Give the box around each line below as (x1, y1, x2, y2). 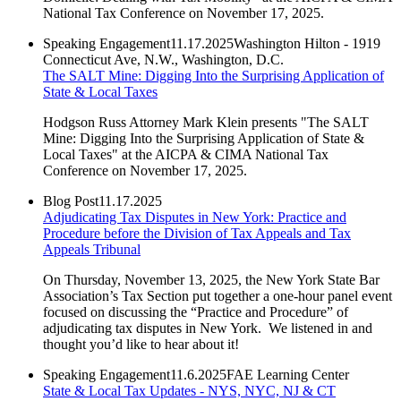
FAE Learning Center (226, 366, 349, 382)
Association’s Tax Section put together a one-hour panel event (43, 287, 392, 303)
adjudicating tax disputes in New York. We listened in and (43, 320, 372, 336)
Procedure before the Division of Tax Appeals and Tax (43, 225, 351, 241)
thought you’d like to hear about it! (43, 336, 239, 352)
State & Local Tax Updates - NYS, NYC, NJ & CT (43, 382, 336, 398)
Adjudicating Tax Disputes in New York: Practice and (43, 209, 346, 225)
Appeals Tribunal (43, 241, 141, 257)
